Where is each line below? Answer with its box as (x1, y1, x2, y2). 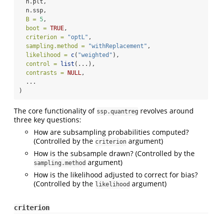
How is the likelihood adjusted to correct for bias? (34, 170, 198, 180)
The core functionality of (14, 106, 97, 116)
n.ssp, (19, 7, 47, 14)
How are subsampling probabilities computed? (34, 127, 189, 137)
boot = (26, 25, 47, 32)
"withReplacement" (88, 43, 147, 50)
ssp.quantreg (97, 108, 138, 115)
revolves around (138, 106, 194, 116)
